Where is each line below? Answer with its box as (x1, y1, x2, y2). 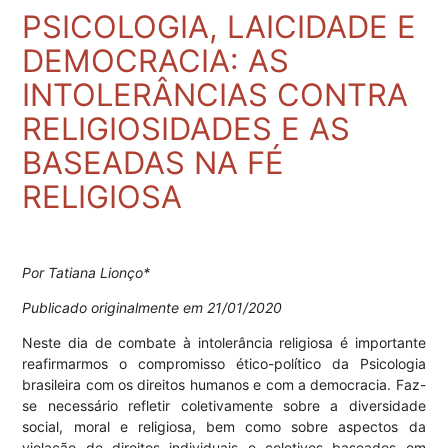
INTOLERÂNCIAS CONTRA (22, 76, 409, 114)
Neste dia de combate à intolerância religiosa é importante (22, 334, 426, 352)
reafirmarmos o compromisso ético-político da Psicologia (22, 355, 426, 373)
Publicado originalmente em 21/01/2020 (22, 299, 283, 317)
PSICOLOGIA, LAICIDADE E (22, 8, 417, 46)
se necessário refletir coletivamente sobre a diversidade (22, 397, 426, 415)
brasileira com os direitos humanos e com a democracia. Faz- (22, 376, 426, 394)
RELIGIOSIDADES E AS (22, 110, 351, 148)
